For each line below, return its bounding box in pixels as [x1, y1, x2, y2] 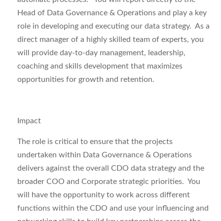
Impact [17, 117, 41, 125]
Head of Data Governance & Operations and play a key [17, 9, 207, 17]
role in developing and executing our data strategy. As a [17, 22, 210, 30]
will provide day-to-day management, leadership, [17, 49, 185, 57]
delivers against [17, 164, 71, 172]
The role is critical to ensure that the [17, 138, 145, 146]
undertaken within [17, 151, 83, 159]
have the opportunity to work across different [32, 191, 190, 199]
